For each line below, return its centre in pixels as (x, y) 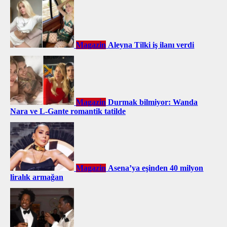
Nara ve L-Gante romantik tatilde (68, 111)
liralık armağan (37, 177)
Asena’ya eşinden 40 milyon (156, 168)
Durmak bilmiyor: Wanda (153, 102)
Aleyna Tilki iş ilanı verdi (151, 45)
